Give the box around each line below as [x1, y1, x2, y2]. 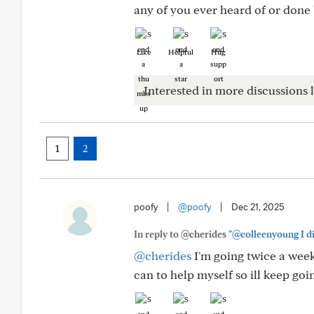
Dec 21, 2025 [231, 201, 285, 212]
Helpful [168, 47, 193, 57]
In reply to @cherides [134, 228, 228, 240]
